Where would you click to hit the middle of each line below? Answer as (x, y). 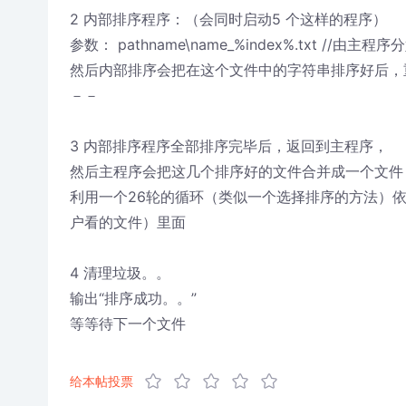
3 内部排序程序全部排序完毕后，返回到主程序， (228, 146)
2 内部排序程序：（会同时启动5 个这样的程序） (228, 19)
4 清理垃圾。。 (120, 273)
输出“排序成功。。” (133, 298)
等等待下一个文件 (127, 324)
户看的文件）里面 (127, 222)
